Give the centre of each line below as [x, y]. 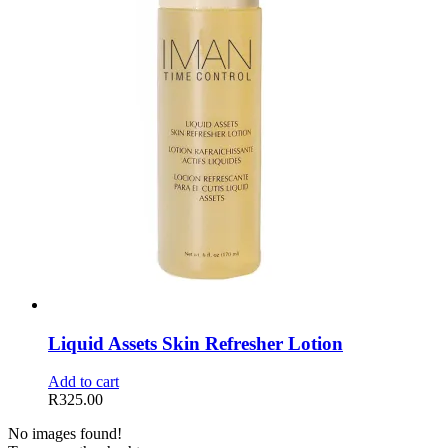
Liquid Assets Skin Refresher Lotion [195, 343]
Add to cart [83, 382]
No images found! [65, 434]
